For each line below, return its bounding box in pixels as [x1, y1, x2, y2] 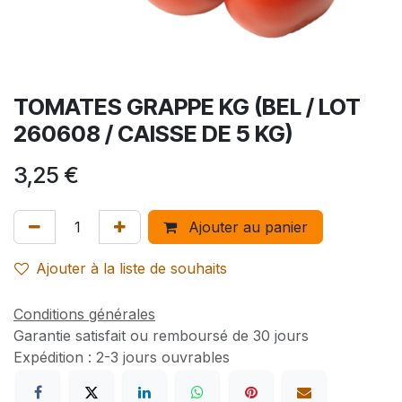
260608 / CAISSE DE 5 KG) [13, 120, 293, 148]
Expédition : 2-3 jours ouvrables [13, 348, 230, 367]
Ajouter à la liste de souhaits [36, 259, 227, 278]
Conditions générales [13, 305, 155, 324]
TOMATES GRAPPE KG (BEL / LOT [13, 93, 361, 121]
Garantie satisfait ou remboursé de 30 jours [13, 327, 309, 345]
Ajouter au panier [184, 218, 308, 237]
